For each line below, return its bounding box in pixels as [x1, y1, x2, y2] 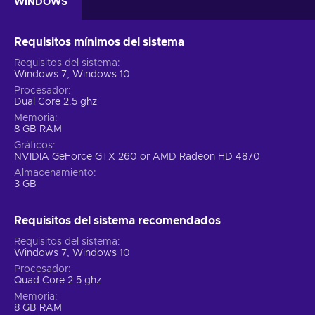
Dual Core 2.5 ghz [14, 96, 97, 107]
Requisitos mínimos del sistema [14, 36, 184, 48]
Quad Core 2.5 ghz [14, 275, 101, 285]
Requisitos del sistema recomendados [14, 214, 221, 226]
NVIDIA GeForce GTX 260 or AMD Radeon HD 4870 [14, 151, 260, 162]
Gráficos [14, 140, 53, 150]
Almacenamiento [14, 167, 94, 178]
